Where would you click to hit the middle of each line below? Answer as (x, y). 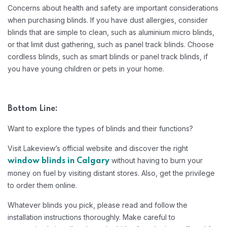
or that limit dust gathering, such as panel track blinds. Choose (111, 44)
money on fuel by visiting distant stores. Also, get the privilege (111, 173)
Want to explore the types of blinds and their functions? (100, 128)
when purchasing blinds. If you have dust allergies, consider (108, 20)
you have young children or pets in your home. (86, 69)
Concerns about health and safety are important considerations (113, 8)
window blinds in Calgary (59, 161)
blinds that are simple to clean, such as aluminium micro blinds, (111, 32)
